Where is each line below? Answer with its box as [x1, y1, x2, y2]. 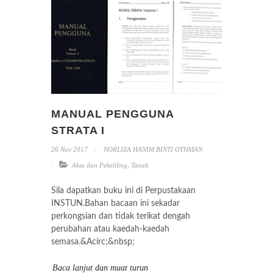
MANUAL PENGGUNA [51, 107, 174, 120]
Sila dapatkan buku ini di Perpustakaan [51, 186, 196, 195]
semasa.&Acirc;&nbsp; [51, 237, 135, 246]
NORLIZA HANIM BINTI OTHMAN [102, 145, 202, 153]
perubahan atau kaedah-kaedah [51, 224, 169, 233]
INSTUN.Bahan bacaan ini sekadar [51, 199, 180, 208]
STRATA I [51, 124, 105, 136]
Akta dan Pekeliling [72, 161, 127, 169]
